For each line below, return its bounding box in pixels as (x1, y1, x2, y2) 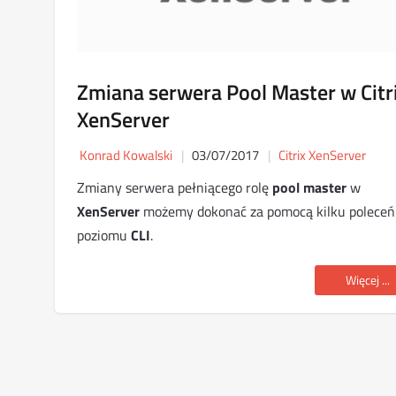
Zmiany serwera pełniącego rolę (77, 176, 272, 198)
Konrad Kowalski (80, 144, 172, 165)
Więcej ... (345, 270, 390, 289)
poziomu (77, 224, 131, 246)
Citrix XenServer (278, 144, 366, 165)
